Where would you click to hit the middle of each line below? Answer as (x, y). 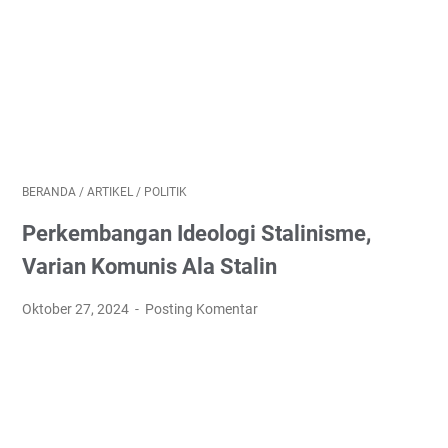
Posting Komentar (202, 309)
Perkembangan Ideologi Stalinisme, (196, 233)
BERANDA (49, 192)
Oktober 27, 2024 (77, 309)
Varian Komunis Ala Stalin (149, 266)
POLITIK (165, 192)
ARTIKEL (110, 192)
